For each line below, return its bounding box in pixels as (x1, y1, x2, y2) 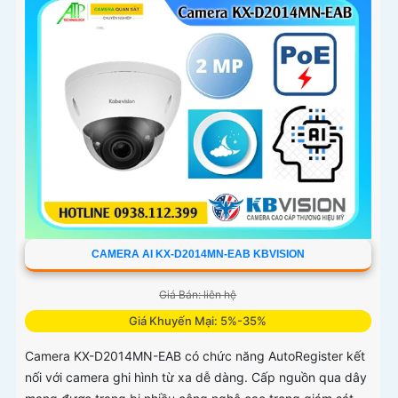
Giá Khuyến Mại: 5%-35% (129, 314, 267, 329)
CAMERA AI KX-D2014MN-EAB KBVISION (91, 248, 305, 261)
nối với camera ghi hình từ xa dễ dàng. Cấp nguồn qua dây (25, 370, 367, 386)
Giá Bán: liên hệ (159, 288, 237, 302)
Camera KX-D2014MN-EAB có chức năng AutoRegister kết (25, 348, 365, 364)
